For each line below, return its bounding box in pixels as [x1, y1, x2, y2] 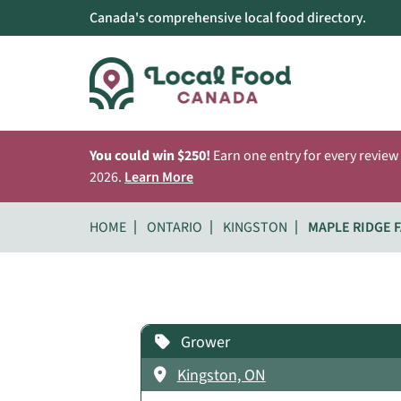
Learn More [124, 167, 193, 187]
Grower [180, 330, 230, 354]
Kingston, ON [176, 363, 266, 387]
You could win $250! [90, 146, 210, 166]
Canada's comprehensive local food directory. [90, 8, 366, 28]
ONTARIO [147, 218, 202, 237]
